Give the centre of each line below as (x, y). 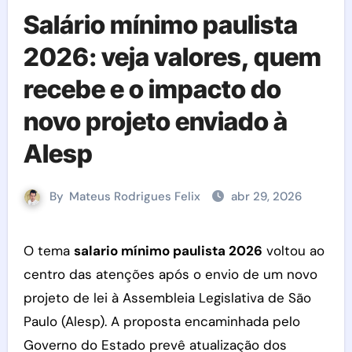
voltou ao (293, 251)
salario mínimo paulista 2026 (168, 251)
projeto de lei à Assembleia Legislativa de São (167, 298)
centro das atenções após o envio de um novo (170, 274)
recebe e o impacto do (152, 89)
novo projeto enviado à (155, 121)
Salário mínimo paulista (160, 25)
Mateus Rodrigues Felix (135, 196)
